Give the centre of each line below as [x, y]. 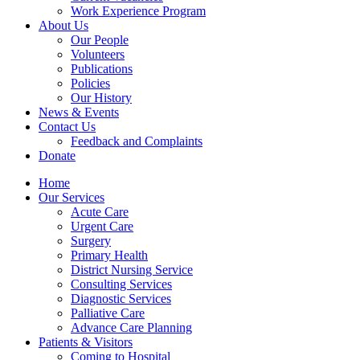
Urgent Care [102, 226]
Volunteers [98, 54]
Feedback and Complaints [137, 141]
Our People [100, 40]
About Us [63, 25]
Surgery [91, 241]
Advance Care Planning [131, 327]
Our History [101, 98]
